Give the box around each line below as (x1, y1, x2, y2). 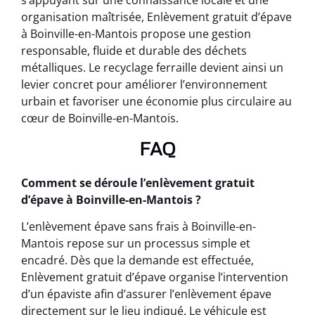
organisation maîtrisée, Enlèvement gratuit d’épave (21, 9, 292, 25)
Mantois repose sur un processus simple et (21, 235, 250, 251)
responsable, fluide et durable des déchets (21, 43, 247, 59)
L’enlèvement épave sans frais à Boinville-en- (21, 218, 256, 234)
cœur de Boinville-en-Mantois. (21, 110, 179, 127)
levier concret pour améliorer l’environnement (21, 77, 267, 93)
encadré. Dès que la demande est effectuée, (21, 252, 254, 268)
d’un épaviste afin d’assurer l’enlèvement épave (21, 285, 271, 302)
